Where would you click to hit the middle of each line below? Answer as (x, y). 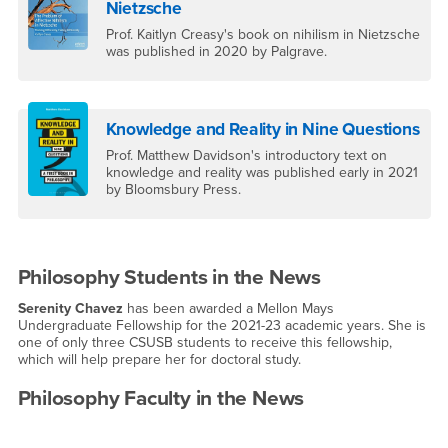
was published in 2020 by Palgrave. (216, 51)
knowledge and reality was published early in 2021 (261, 173)
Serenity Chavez (70, 309)
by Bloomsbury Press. (173, 190)
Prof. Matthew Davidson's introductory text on (246, 156)
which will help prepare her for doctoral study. (159, 360)
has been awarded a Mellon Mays (228, 309)
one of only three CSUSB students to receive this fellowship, (204, 343)
